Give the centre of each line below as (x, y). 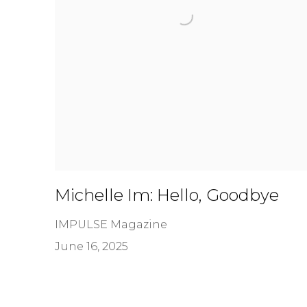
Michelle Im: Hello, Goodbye (167, 195)
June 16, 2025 (91, 246)
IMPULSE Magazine (111, 224)
